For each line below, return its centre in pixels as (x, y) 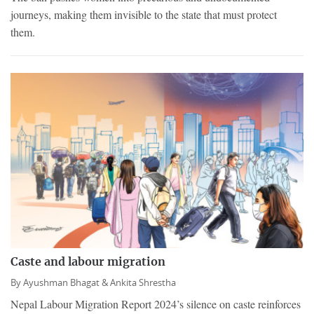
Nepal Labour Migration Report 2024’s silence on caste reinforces (156, 304)
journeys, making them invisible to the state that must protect (144, 15)
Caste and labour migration (88, 262)
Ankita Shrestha (143, 283)
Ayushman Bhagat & (67, 283)
